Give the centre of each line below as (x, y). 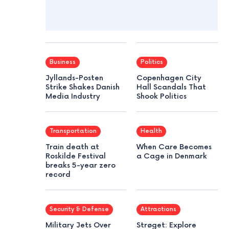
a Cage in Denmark (172, 156)
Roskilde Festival (75, 156)
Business (62, 62)
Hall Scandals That (171, 87)
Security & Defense (79, 209)
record (58, 174)
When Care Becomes (174, 147)
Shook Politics (162, 96)
